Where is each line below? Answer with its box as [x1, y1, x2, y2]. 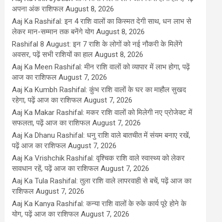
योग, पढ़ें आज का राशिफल [12, 210, 79, 219]
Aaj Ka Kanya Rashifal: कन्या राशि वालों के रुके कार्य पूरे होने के [12, 199, 187, 209]
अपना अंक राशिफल [12, 4, 64, 14]
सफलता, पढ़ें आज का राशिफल [12, 118, 91, 128]
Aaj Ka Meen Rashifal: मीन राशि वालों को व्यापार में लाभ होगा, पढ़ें [12, 62, 190, 72]
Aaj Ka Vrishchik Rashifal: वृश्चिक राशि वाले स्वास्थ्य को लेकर [12, 154, 185, 163]
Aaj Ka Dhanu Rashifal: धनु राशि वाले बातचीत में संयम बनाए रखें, [12, 131, 191, 140]
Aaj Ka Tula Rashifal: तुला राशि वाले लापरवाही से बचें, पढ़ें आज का [12, 176, 192, 186]
